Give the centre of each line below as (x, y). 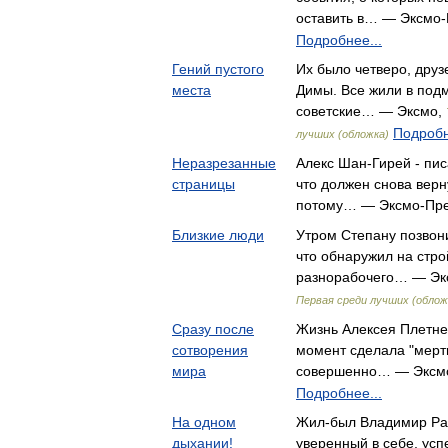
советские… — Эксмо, (371, 111)
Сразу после (213, 329)
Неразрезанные (224, 163)
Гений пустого (218, 69)
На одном (204, 422)
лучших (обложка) (342, 134)
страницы (203, 184)
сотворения (210, 350)
